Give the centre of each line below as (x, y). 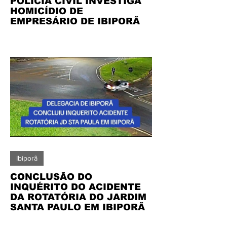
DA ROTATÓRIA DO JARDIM (78, 197)
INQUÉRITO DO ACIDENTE (75, 187)
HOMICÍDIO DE (47, 11)
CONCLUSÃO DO (51, 177)
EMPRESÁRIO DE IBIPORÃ (75, 21)
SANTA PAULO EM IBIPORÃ (78, 207)
